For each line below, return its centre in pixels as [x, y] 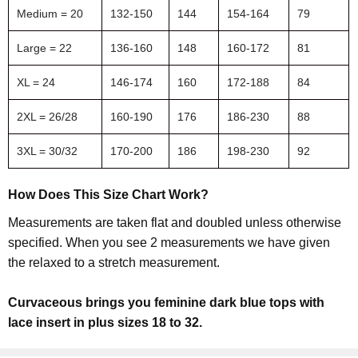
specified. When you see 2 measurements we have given [169, 242]
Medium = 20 [50, 13]
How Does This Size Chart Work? [109, 194]
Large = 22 [45, 48]
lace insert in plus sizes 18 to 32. [107, 322]
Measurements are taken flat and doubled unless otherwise [175, 222]
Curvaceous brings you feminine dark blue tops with [167, 302]
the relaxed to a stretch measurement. [116, 262]
